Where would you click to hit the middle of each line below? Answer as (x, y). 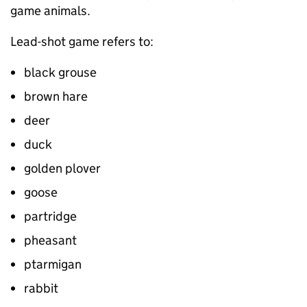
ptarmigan (53, 264)
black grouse (60, 72)
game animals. (50, 11)
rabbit (41, 288)
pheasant (50, 240)
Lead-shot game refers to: (82, 41)
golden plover (62, 168)
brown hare (56, 96)
